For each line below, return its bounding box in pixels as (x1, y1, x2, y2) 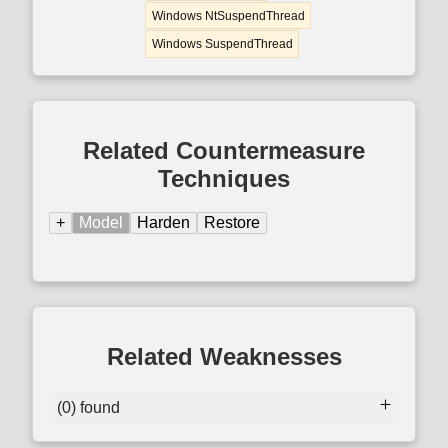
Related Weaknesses (106, 343, 342, 371)
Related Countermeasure (83, 136, 365, 164)
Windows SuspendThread (151, 37, 293, 51)
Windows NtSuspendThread (151, 8, 305, 23)
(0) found (57, 399, 120, 417)
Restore (204, 214, 260, 232)
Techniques (158, 164, 290, 192)
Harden (137, 214, 190, 232)
